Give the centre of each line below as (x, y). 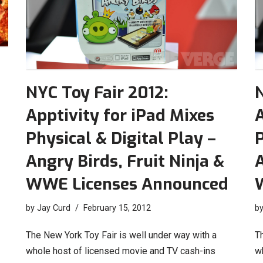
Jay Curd (54, 208)
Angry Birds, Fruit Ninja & (125, 161)
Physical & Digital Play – (121, 139)
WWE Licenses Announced (127, 184)
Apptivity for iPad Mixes (120, 116)
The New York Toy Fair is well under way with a (121, 235)
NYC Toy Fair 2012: (97, 93)
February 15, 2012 (117, 208)
